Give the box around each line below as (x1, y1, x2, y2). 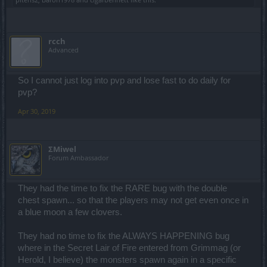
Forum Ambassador (48, 153, 108, 163)
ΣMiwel (48, 144, 76, 155)
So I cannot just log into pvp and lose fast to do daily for (18, 76, 231, 86)
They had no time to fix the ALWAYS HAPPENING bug (18, 231, 229, 241)
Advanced (48, 45, 79, 55)
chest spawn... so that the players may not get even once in (18, 195, 249, 206)
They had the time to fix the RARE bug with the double (18, 184, 227, 194)
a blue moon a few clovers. (18, 207, 122, 218)
